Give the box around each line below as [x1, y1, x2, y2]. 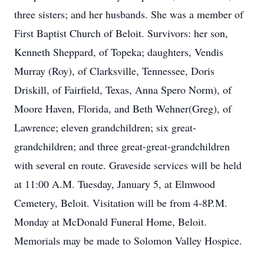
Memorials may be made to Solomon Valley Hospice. [14, 233, 242, 247]
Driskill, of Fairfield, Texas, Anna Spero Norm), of [14, 82, 232, 97]
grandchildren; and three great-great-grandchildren [14, 139, 230, 153]
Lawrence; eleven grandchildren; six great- [14, 120, 196, 134]
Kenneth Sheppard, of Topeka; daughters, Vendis [14, 45, 223, 59]
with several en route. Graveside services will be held [14, 158, 242, 172]
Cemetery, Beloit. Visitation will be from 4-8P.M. [14, 196, 227, 210]
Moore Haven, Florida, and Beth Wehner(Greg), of [14, 101, 232, 115]
